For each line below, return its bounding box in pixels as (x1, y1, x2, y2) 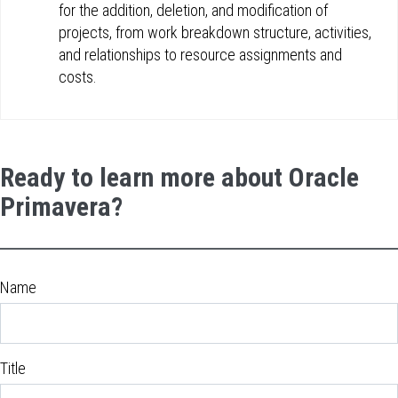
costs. (59, 68, 97, 86)
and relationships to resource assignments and (59, 45, 342, 64)
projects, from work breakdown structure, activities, (59, 23, 371, 42)
